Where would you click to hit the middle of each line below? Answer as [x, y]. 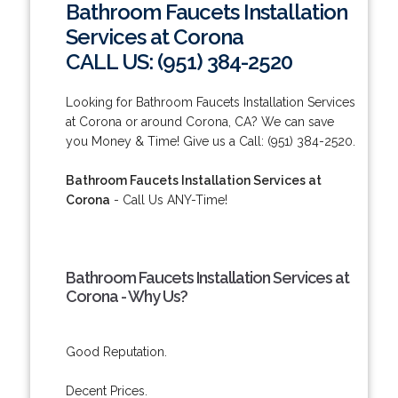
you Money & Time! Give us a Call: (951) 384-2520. [210, 141]
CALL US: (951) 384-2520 [179, 61]
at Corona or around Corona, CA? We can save [199, 121]
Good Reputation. [116, 351]
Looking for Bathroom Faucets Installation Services [210, 102]
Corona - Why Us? [126, 296]
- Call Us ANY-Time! [168, 199]
